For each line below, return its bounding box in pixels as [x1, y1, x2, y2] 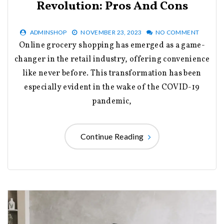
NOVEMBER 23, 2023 [80, 28, 142, 36]
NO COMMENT [155, 28, 199, 36]
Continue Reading [80, 131, 144, 141]
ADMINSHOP [29, 28, 67, 36]
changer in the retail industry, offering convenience [14, 53, 210, 65]
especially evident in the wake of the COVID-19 [24, 81, 200, 93]
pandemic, [92, 95, 132, 107]
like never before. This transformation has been [22, 67, 201, 79]
